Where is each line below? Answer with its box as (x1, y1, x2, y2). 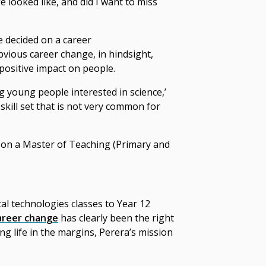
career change (30, 47, 93, 61)
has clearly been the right (58, 211, 174, 225)
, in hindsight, (93, 47, 153, 61)
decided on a (5, 33, 63, 47)
